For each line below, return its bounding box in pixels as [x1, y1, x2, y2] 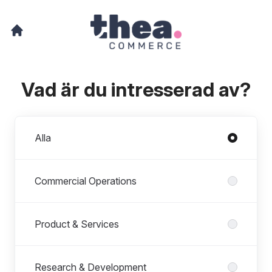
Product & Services [35, 218, 119, 231]
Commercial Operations [35, 175, 137, 188]
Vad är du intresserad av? [21, 78, 251, 102]
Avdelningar [15, 117, 66, 130]
